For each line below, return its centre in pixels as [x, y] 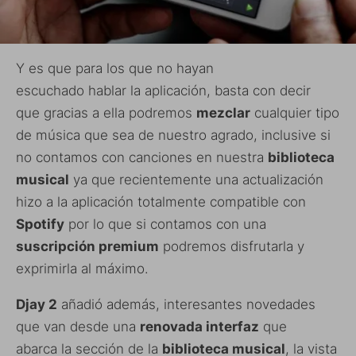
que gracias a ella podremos [106, 112]
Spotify [40, 224]
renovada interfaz [199, 326]
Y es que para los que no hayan [115, 68]
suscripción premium [87, 246]
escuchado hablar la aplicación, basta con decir [163, 90]
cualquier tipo [295, 112]
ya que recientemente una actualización [196, 179]
